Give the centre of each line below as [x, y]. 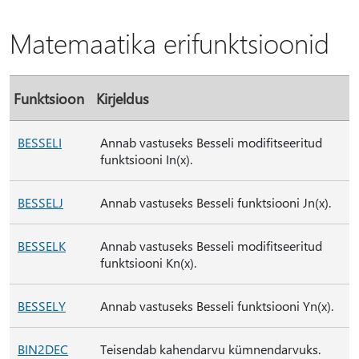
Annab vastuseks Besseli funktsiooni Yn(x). [217, 306]
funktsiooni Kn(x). [148, 262]
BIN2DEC [43, 349]
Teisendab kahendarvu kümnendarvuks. [210, 349]
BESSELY [42, 306]
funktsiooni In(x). [146, 159]
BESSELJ [40, 202]
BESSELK [42, 246]
